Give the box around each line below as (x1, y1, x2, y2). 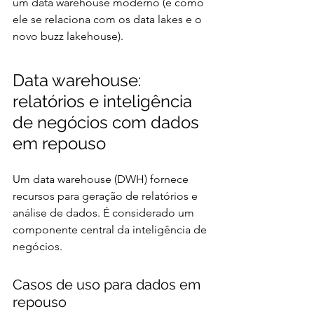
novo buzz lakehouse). (13, 29, 123, 43)
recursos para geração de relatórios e (13, 189, 200, 203)
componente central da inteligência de (13, 222, 210, 236)
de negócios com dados (13, 111, 203, 132)
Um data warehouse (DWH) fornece (13, 172, 191, 186)
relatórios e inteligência (13, 90, 196, 111)
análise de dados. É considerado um (13, 205, 197, 219)
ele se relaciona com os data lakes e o (13, 12, 205, 26)
